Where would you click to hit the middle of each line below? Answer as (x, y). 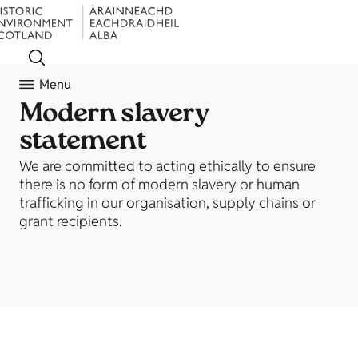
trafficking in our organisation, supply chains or (167, 203)
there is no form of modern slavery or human (159, 184)
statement (83, 143)
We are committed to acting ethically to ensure (167, 166)
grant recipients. (70, 221)
